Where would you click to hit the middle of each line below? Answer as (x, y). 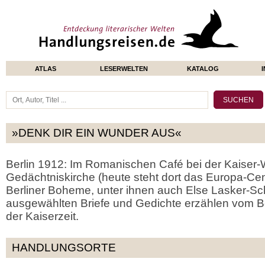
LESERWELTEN (124, 69)
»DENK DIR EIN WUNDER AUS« (97, 133)
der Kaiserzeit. (42, 216)
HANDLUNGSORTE (64, 248)
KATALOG (203, 69)
